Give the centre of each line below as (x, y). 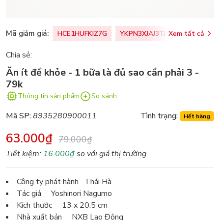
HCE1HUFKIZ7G (82, 33)
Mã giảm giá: (27, 34)
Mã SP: (18, 116)
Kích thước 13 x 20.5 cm (62, 205)
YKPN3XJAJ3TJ (143, 33)
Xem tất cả (186, 33)
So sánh (104, 96)
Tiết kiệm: (25, 153)
